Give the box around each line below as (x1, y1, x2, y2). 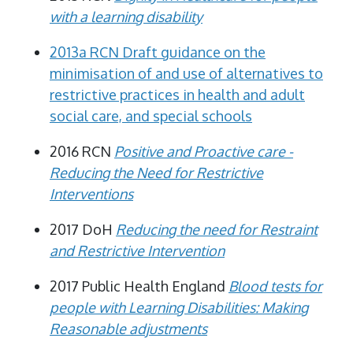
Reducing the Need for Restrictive (50, 163, 263, 181)
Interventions (50, 184, 133, 203)
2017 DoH (50, 220, 116, 238)
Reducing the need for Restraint (116, 220, 318, 238)
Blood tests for (229, 277, 322, 295)
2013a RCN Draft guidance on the (50, 43, 266, 61)
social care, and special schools (50, 106, 252, 124)
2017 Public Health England (50, 277, 229, 295)
